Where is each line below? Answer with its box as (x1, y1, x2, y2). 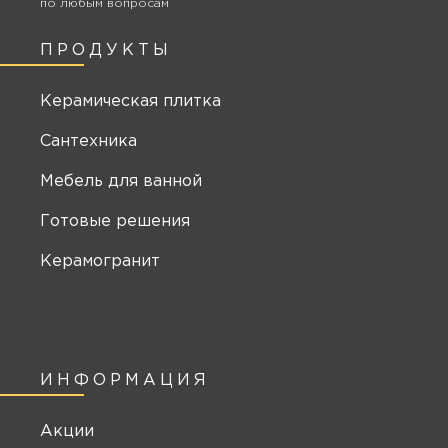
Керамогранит (40, 254, 160, 270)
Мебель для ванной (40, 174, 202, 190)
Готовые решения (40, 214, 190, 230)
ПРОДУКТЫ (40, 43, 172, 59)
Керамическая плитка (40, 94, 221, 110)
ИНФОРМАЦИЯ (40, 373, 210, 389)
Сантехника (40, 134, 137, 150)
